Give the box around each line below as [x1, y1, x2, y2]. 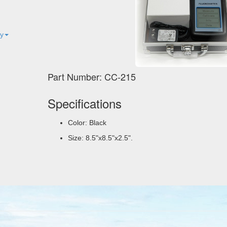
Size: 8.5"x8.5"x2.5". [67, 134, 133, 142]
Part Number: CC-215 [47, 70, 136, 84]
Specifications [47, 94, 122, 112]
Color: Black [67, 119, 106, 127]
